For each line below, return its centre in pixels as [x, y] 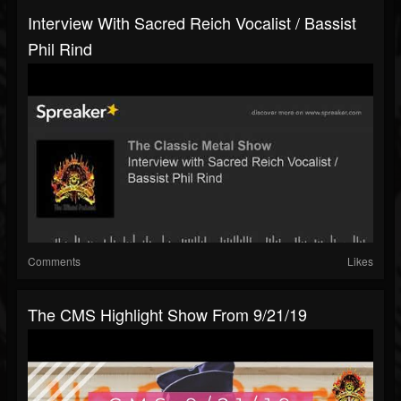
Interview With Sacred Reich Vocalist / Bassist [192, 23]
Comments [54, 261]
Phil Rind [60, 49]
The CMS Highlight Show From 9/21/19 [167, 315]
